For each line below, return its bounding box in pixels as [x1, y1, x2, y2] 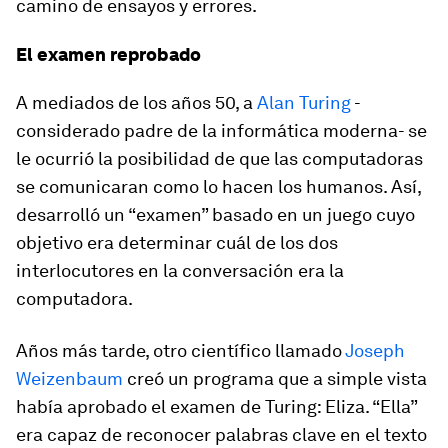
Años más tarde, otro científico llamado [16, 340, 345, 362]
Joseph [345, 340, 405, 362]
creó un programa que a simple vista [123, 368, 427, 390]
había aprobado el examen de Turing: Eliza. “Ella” [16, 396, 417, 418]
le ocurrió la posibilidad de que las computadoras [16, 148, 423, 170]
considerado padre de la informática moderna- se [16, 120, 427, 142]
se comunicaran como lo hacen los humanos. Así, [16, 176, 421, 198]
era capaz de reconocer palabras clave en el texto [16, 424, 427, 446]
